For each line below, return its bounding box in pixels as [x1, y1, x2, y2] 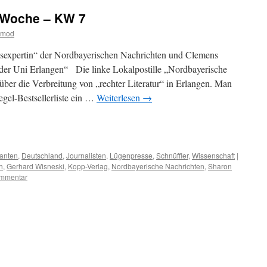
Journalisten [66, 150, 106, 161]
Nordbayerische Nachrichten [111, 161, 204, 172]
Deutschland [21, 150, 63, 161]
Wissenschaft [192, 150, 235, 161]
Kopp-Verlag [68, 161, 108, 172]
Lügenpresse [110, 150, 153, 161]
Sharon [208, 161, 232, 172]
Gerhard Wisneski [7, 161, 64, 172]
